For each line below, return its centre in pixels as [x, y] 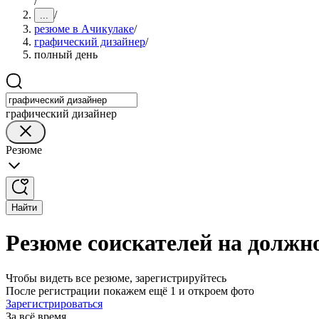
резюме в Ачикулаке [84, 29]
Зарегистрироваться [54, 303]
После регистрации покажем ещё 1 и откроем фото [130, 291]
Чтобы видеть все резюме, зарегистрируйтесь [116, 278]
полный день [66, 54]
